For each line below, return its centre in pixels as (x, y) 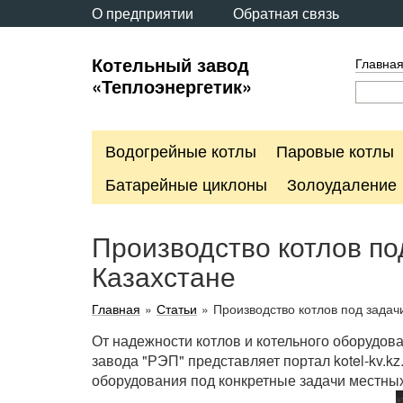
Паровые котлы (335, 150)
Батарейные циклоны (186, 184)
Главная (116, 309)
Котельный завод (170, 64)
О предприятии (143, 13)
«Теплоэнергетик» (172, 86)
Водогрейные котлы (181, 150)
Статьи (177, 309)
